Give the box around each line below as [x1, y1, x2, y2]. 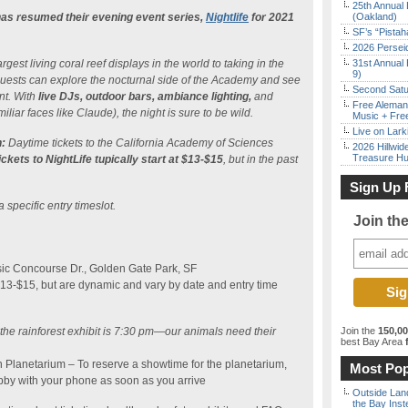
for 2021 [249, 11, 294, 24]
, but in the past [223, 153, 298, 166]
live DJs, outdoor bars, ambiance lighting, [38, 90, 251, 103]
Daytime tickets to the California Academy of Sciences [5, 137, 273, 149]
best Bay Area [341, 336, 403, 347]
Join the [341, 325, 378, 336]
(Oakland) [352, 11, 397, 22]
